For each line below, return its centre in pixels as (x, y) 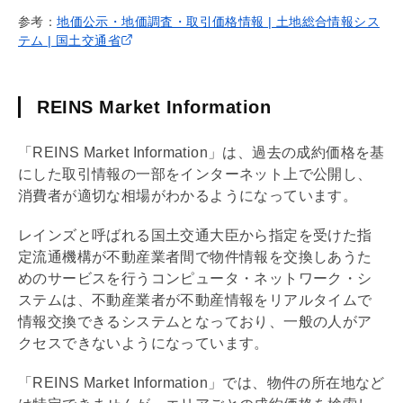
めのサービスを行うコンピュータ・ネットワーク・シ (195, 278)
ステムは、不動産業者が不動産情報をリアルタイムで (195, 300)
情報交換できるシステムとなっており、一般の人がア (195, 321)
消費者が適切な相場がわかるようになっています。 (188, 195)
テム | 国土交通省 (69, 40)
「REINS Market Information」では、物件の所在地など (201, 382)
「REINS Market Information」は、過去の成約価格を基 (201, 152)
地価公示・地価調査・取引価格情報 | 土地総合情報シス (219, 21)
